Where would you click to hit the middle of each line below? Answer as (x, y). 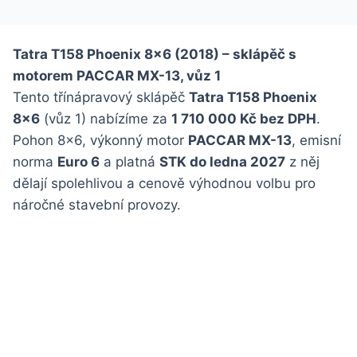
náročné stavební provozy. (97, 205)
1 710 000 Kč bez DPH (244, 119)
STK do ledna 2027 (222, 162)
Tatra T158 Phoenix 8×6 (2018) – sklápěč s (155, 55)
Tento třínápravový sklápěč (101, 98)
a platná (129, 162)
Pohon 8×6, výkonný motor (100, 141)
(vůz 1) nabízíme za (106, 119)
